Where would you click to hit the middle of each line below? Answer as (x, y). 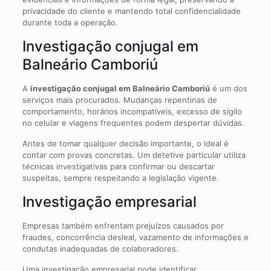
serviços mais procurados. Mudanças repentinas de (119, 100)
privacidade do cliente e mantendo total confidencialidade (131, 11)
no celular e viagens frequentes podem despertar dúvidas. (133, 122)
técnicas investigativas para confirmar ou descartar (118, 166)
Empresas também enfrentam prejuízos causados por (123, 225)
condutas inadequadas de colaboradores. (100, 248)
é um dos (228, 88)
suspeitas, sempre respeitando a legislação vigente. (120, 178)
